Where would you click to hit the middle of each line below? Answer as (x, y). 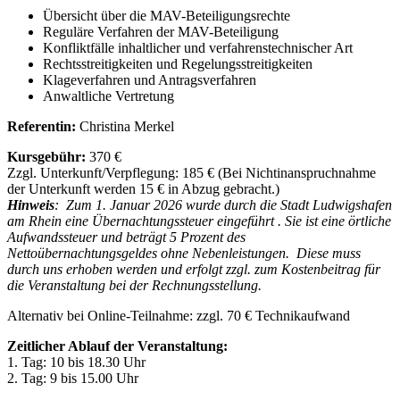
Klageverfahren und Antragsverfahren (150, 79)
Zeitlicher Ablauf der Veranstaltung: (117, 346)
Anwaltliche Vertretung (108, 96)
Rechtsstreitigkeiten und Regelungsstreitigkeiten (178, 63)
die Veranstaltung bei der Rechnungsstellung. (134, 285)
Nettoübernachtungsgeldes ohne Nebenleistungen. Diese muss (184, 253)
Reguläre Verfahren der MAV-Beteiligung (161, 31)
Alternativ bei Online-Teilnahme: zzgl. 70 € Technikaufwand (179, 315)
